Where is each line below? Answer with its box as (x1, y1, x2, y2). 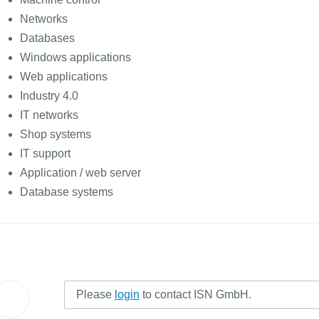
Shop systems (19, 128, 91, 140)
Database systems (19, 186, 113, 198)
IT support (19, 147, 70, 159)
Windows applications (19, 51, 131, 63)
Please (75, 288, 115, 300)
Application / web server (19, 167, 141, 179)
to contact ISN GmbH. (139, 288, 251, 300)
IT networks (19, 109, 78, 121)
